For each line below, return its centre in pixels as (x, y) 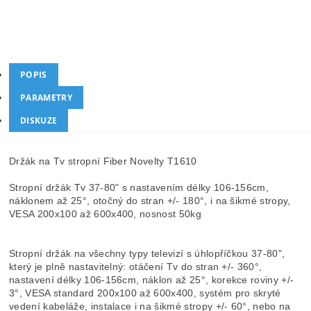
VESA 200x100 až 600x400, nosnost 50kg (105, 214)
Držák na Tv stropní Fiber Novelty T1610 (103, 161)
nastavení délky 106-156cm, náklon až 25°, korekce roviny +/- (152, 280)
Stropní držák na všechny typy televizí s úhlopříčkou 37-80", (147, 253)
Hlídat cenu (260, 27)
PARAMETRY (47, 98)
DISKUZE (39, 120)
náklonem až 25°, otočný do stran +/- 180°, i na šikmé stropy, (150, 201)
